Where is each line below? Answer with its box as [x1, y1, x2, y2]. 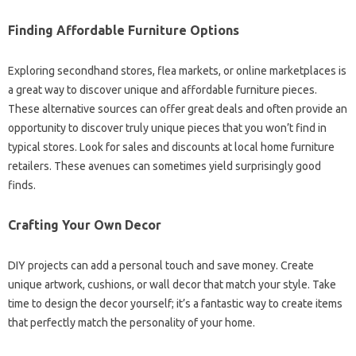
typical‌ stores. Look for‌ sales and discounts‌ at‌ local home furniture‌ [8, 140, 335, 153]
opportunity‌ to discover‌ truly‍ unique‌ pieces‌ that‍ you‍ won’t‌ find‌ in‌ [8, 121, 327, 134]
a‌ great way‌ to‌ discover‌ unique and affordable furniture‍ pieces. [8, 83, 317, 96]
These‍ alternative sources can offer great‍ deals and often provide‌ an [8, 102, 347, 115]
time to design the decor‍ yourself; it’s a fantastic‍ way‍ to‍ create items [8, 296, 342, 310]
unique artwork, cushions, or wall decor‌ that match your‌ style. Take [8, 277, 336, 291]
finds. [8, 178, 36, 192]
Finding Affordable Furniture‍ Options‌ [8, 22, 239, 37]
